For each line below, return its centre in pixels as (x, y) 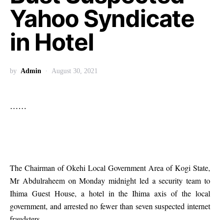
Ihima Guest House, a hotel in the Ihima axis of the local (110, 193)
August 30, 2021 (75, 71)
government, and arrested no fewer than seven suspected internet (110, 206)
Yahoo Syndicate (102, 18)
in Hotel (52, 42)
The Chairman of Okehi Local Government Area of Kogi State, (110, 168)
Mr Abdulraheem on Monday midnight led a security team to (110, 180)
